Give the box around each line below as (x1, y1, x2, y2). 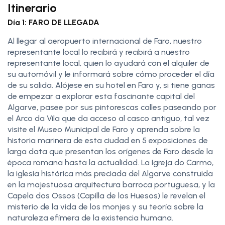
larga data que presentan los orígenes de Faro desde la (8, 146, 213, 156)
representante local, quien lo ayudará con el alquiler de (8, 58, 209, 68)
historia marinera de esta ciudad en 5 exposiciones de (8, 135, 208, 145)
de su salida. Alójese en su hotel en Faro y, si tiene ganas (8, 80, 215, 90)
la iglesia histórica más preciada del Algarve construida (8, 168, 213, 178)
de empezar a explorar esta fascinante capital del (8, 91, 195, 101)
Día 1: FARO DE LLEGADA (8, 17, 99, 27)
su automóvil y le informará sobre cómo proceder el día (8, 69, 214, 79)
